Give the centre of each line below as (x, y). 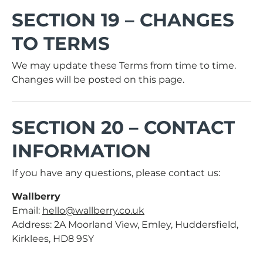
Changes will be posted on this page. (98, 80)
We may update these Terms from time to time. (124, 66)
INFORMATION (81, 151)
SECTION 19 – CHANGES (123, 20)
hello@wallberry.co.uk (93, 211)
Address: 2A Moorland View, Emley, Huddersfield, (125, 225)
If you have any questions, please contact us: (116, 173)
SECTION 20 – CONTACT (123, 128)
